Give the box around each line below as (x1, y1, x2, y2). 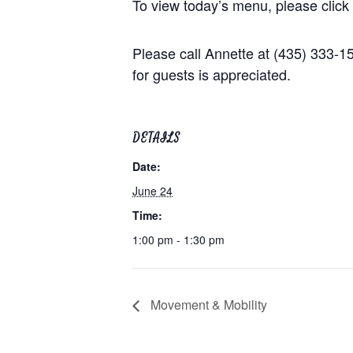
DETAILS (132, 130, 180, 146)
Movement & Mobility (147, 295, 267, 314)
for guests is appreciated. (132, 64, 291, 84)
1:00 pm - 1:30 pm (132, 232, 225, 247)
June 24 (132, 183, 173, 199)
